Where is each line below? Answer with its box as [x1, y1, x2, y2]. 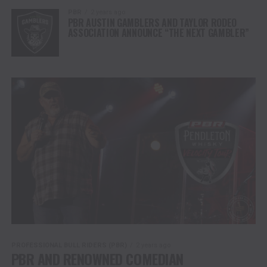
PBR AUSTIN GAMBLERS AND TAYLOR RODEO [67, 15, 237, 30]
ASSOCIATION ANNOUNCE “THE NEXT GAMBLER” [67, 25, 250, 40]
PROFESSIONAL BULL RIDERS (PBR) [11, 241, 127, 249]
